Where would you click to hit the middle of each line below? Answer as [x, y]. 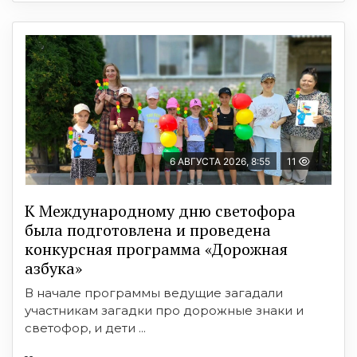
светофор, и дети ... [85, 328]
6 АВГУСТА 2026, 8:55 [220, 161]
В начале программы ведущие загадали [154, 292]
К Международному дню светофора [160, 210]
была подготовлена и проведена [148, 229]
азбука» [53, 268]
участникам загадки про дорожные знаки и [164, 310]
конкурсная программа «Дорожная [156, 249]
